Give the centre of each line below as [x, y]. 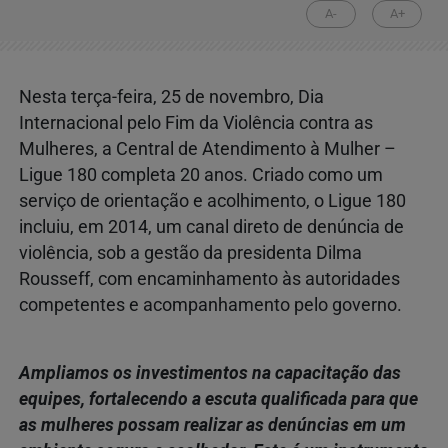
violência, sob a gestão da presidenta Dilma [190, 252]
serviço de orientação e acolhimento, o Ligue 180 [212, 200]
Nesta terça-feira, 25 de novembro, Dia [171, 96]
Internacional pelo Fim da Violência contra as [196, 122]
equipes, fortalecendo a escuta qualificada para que [218, 398]
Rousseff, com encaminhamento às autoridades [209, 278]
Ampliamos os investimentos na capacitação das [210, 372]
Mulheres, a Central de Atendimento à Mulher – [207, 148]
